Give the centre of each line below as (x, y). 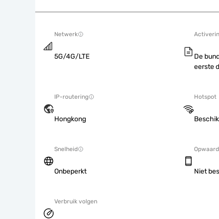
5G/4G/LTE (72, 56)
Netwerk (66, 34)
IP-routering (71, 97)
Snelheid (66, 149)
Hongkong (70, 119)
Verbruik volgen (76, 201)
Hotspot (205, 97)
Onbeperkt (70, 171)
